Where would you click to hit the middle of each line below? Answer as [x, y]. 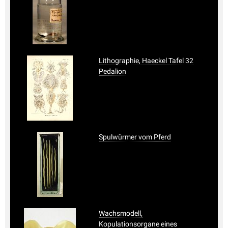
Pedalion [112, 71]
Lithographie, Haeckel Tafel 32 [146, 60]
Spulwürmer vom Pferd [135, 137]
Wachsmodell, [121, 213]
